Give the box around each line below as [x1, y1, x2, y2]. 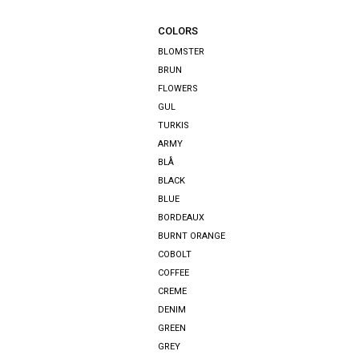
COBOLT [158, 249, 192, 260]
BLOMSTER [158, 46, 204, 58]
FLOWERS [158, 83, 198, 95]
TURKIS [158, 120, 189, 131]
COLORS [158, 25, 198, 38]
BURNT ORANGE [158, 231, 225, 242]
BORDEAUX [158, 212, 204, 224]
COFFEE [158, 268, 189, 279]
